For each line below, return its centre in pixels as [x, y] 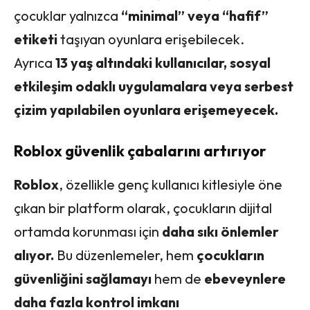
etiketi [36, 39]
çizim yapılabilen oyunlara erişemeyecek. [146, 109]
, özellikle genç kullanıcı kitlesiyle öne [171, 184]
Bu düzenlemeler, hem [125, 255]
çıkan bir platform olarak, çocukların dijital [143, 208]
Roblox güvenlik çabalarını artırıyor [140, 151]
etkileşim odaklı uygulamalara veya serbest [154, 86]
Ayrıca [35, 62]
